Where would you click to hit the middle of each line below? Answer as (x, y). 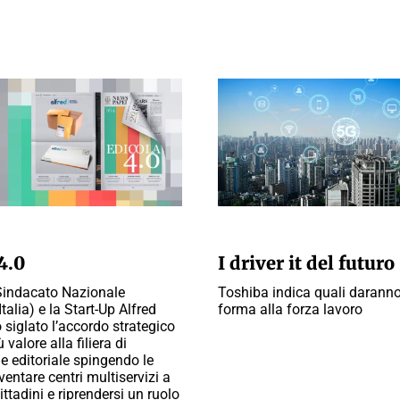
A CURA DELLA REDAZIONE (287, 233)
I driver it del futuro (306, 263)
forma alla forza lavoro (290, 309)
